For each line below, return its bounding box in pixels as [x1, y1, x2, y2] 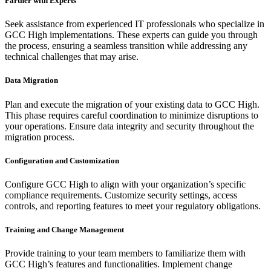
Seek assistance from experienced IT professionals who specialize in [5, 19, 264, 30]
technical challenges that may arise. [5, 51, 139, 62]
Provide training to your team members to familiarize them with [5, 248, 246, 259]
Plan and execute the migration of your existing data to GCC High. [5, 99, 260, 109]
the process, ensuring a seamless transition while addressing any [5, 41, 247, 51]
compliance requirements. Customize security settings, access [5, 189, 237, 200]
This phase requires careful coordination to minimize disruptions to [5, 109, 258, 120]
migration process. [5, 131, 74, 142]
